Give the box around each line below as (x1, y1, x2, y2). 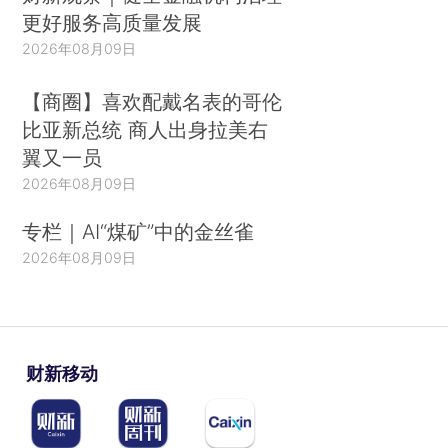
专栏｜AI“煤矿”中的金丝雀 (22, 219, 255, 245)
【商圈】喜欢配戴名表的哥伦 (22, 89, 283, 115)
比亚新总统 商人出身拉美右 (22, 117, 269, 143)
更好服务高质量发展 (22, 9, 203, 35)
